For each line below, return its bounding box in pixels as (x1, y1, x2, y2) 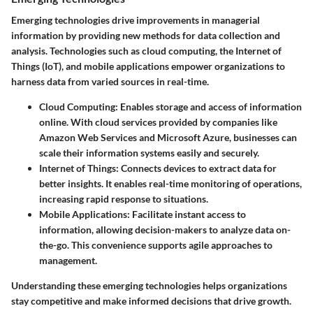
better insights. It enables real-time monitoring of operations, (39, 177, 302, 189)
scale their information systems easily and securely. (39, 146, 259, 159)
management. (39, 254, 97, 266)
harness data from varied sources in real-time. (11, 75, 209, 87)
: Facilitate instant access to (127, 208, 246, 220)
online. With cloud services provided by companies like (39, 115, 277, 128)
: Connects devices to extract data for (116, 161, 277, 174)
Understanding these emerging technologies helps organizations (11, 279, 287, 291)
